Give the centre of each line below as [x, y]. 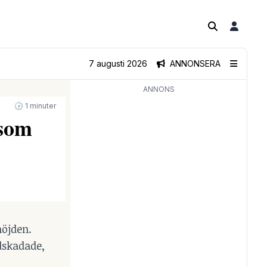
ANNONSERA [195, 63]
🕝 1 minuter [35, 106]
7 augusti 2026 [118, 63]
